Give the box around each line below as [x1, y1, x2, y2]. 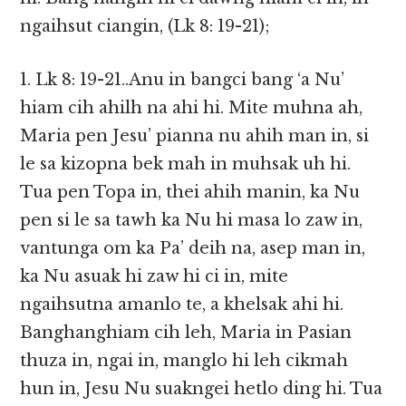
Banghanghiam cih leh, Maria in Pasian [20, 323, 353, 343]
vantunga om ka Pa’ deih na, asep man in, [20, 238, 366, 259]
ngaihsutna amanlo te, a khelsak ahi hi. [20, 295, 344, 315]
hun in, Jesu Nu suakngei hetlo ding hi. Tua [20, 379, 383, 400]
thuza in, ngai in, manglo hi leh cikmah [20, 351, 349, 372]
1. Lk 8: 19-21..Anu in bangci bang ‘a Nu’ [20, 70, 345, 91]
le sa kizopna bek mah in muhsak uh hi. [20, 154, 352, 175]
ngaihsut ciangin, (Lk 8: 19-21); [20, 16, 271, 37]
